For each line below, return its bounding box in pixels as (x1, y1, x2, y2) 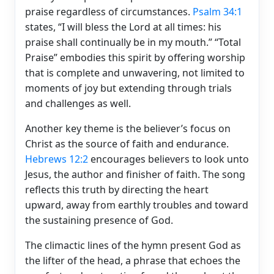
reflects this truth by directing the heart (25, 182, 209, 196)
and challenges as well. (25, 96, 131, 110)
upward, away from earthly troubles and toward (25, 198, 248, 212)
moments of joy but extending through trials (25, 81, 232, 95)
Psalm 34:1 (193, 4, 242, 18)
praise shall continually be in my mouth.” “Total (25, 35, 241, 49)
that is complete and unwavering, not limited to (25, 65, 245, 80)
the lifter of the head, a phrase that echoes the (25, 253, 240, 267)
